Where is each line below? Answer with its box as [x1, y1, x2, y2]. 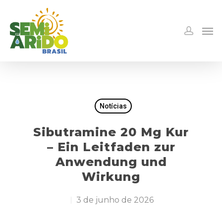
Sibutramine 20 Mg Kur [33, 125, 189, 139]
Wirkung [82, 169, 140, 184]
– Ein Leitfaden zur [47, 140, 175, 154]
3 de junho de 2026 [76, 195, 154, 205]
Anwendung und [55, 155, 167, 169]
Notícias [100, 102, 127, 110]
